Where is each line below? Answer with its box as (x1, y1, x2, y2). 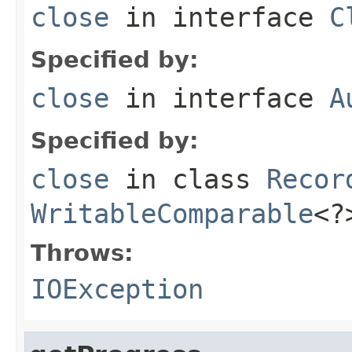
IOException (31, 273, 203, 305)
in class (109, 163, 266, 195)
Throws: (31, 239, 134, 266)
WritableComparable (31, 197, 313, 229)
